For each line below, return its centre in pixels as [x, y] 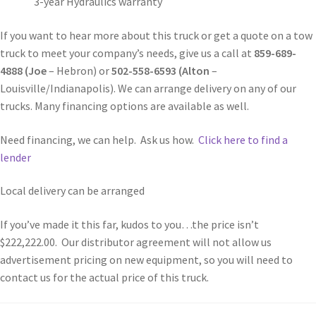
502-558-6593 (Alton [160, 70]
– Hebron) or [79, 70]
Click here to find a [243, 139]
